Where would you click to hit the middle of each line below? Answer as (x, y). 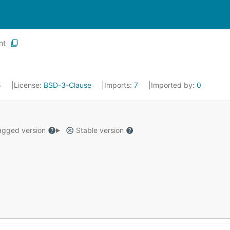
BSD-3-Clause (68, 85)
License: (29, 85)
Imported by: (174, 85)
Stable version (100, 130)
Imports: (119, 85)
